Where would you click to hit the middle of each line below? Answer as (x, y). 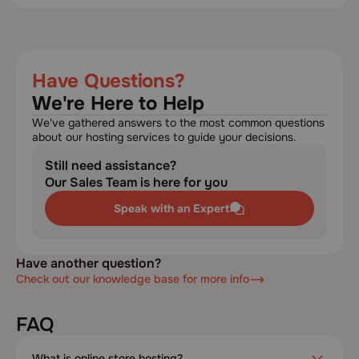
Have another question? (89, 263)
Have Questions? (109, 81)
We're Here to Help (118, 103)
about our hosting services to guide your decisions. (164, 137)
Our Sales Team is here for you (136, 182)
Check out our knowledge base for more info (133, 279)
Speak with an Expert (171, 208)
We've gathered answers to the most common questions (178, 122)
